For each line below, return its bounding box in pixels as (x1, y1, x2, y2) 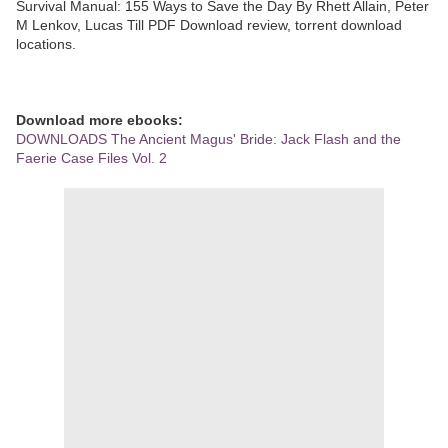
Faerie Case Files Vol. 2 (16, 149, 167, 166)
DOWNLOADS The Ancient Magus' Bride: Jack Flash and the (16, 130, 401, 147)
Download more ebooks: (16, 111, 183, 128)
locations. (16, 35, 76, 52)
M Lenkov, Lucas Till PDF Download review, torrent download (16, 16, 402, 33)
